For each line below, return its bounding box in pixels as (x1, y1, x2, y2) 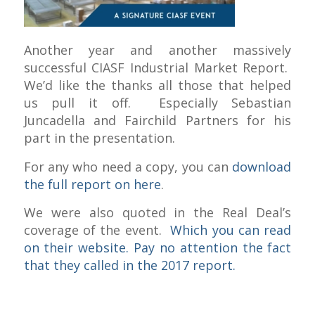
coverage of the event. (23, 221, 171, 238)
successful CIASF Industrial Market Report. (23, 59, 292, 77)
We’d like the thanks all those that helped (23, 77, 292, 94)
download (232, 157, 292, 175)
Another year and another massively (23, 41, 292, 59)
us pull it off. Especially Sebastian (23, 94, 292, 112)
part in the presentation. (23, 129, 175, 147)
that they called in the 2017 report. (23, 256, 236, 274)
